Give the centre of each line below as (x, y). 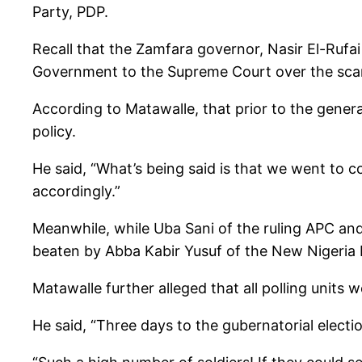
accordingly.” (76, 192)
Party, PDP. (70, 12)
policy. (54, 132)
